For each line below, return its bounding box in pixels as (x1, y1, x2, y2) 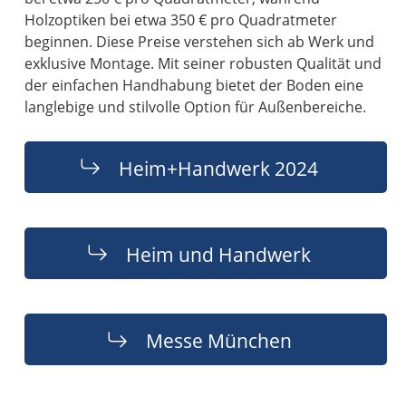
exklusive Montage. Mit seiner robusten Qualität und (24, 53, 382, 74)
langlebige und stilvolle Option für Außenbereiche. (24, 97, 367, 118)
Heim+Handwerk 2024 (119, 154, 319, 181)
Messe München (145, 326, 292, 353)
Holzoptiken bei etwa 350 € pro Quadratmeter (24, 10, 338, 31)
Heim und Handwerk (126, 240, 312, 267)
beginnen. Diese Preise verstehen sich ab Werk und (24, 32, 375, 53)
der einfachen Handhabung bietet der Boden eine (24, 75, 364, 96)
